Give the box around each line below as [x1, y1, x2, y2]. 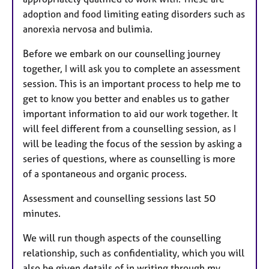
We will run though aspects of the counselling [23, 232, 221, 244]
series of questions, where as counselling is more [23, 153, 235, 165]
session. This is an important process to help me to [23, 77, 241, 90]
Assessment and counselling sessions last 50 [23, 192, 216, 205]
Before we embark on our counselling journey [23, 47, 220, 60]
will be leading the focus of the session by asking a [23, 138, 242, 150]
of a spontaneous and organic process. [23, 168, 187, 180]
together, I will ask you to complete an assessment [23, 62, 240, 75]
